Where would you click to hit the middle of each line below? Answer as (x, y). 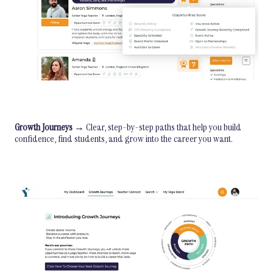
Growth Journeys (44, 127)
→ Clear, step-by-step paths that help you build (157, 127)
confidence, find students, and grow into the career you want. (124, 138)
